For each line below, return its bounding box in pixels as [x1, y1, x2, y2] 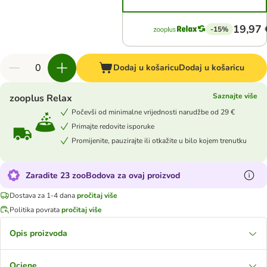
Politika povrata [10, 204, 60, 215]
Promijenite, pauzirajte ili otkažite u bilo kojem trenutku [72, 135, 247, 145]
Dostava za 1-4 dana [10, 190, 75, 200]
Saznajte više [213, 91, 257, 101]
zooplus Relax [10, 92, 72, 105]
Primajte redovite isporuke [72, 121, 154, 131]
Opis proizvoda [10, 228, 67, 239]
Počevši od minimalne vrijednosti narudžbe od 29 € [72, 107, 235, 117]
